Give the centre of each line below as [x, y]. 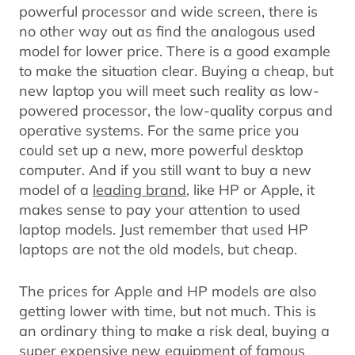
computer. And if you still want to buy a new [165, 170]
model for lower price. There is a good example [175, 51]
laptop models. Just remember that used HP [164, 229]
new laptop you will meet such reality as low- [169, 91]
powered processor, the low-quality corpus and [176, 111]
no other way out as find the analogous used [167, 31]
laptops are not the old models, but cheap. [158, 249]
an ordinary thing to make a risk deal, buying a [174, 331]
